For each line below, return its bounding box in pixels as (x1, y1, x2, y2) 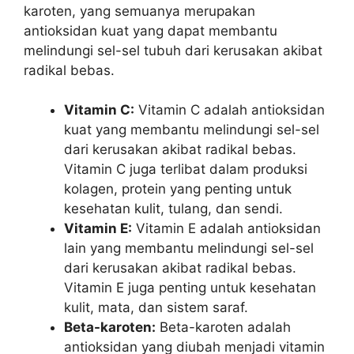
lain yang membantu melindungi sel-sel (64, 240, 314, 256)
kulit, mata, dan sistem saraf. (64, 299, 248, 315)
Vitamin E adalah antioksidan (132, 220, 321, 236)
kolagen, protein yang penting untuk (64, 181, 292, 197)
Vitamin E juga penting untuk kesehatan (64, 280, 316, 296)
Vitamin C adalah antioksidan (134, 102, 325, 118)
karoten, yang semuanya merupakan (24, 2, 255, 19)
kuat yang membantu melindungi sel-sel (64, 122, 319, 137)
